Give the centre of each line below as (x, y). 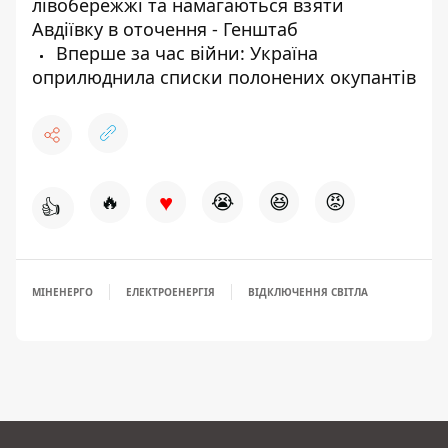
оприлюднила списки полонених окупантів (224, 76)
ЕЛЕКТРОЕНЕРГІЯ (170, 291)
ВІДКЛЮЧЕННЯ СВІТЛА (308, 291)
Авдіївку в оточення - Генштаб (165, 28)
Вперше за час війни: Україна (184, 52)
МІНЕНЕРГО (62, 291)
